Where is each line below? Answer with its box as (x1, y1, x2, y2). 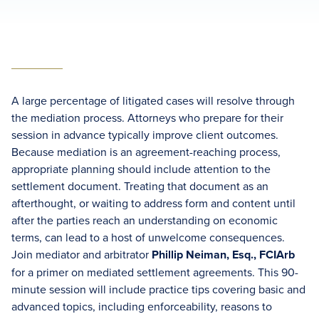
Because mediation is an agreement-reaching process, (11, 144, 281, 159)
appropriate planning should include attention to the (11, 161, 271, 177)
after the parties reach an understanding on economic (11, 212, 278, 228)
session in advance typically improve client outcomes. (11, 127, 278, 142)
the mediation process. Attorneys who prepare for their (11, 110, 283, 125)
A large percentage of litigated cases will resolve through (11, 93, 295, 108)
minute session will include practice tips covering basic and (11, 281, 305, 297)
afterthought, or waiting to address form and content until (11, 195, 296, 211)
